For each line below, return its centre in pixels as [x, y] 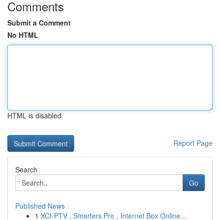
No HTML [23, 35]
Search [26, 169]
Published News [40, 206]
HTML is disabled [34, 115]
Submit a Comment [39, 23]
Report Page [193, 143]
